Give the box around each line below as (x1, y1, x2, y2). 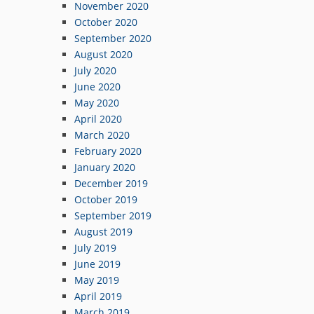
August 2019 (74, 224, 132, 238)
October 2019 (74, 192, 137, 206)
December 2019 (74, 176, 148, 190)
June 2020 (74, 79, 121, 93)
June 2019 (74, 257, 121, 271)
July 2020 (74, 63, 116, 77)
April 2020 (74, 111, 122, 125)
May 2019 (74, 273, 119, 287)
